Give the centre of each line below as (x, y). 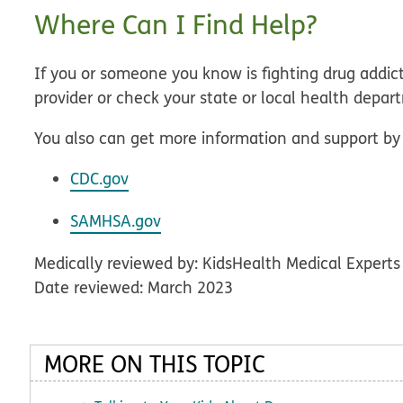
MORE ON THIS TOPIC (155, 364)
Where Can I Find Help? (176, 25)
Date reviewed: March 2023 (134, 287)
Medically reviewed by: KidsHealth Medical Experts (218, 263)
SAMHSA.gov (116, 221)
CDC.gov (100, 179)
